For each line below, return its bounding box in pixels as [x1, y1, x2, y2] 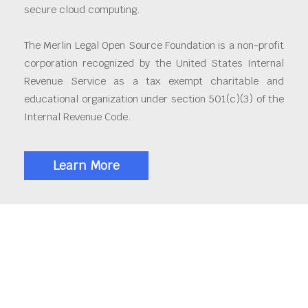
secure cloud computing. [24, 2, 140, 16]
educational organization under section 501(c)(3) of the [24, 91, 284, 105]
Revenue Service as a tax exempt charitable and [24, 74, 284, 87]
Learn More [53, 157, 120, 174]
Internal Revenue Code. [24, 109, 131, 123]
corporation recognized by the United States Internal [24, 56, 284, 69]
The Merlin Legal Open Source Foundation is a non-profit [24, 38, 284, 52]
